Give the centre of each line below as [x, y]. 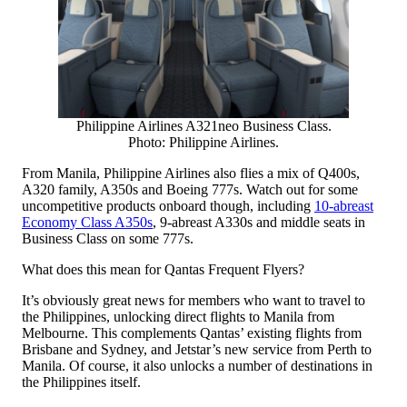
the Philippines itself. [81, 382]
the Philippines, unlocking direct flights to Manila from [178, 317]
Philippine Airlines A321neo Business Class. [203, 126]
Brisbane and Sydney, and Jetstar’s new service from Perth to [197, 349]
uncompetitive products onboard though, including [168, 206]
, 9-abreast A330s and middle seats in [259, 222]
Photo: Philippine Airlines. [203, 142]
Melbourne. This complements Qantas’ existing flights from [192, 333]
